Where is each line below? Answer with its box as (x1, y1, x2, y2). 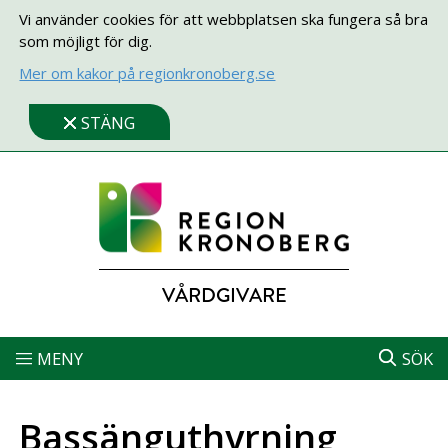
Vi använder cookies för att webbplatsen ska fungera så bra (19, 9, 429, 29)
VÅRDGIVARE (161, 282, 287, 309)
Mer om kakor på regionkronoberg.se (19, 63, 276, 83)
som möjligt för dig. (19, 31, 153, 51)
